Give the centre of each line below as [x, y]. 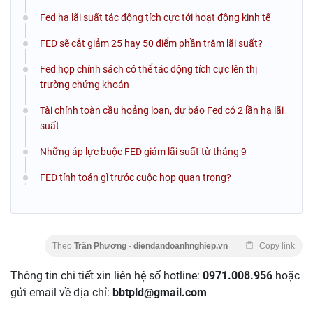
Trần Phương [101, 246]
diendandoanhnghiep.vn [181, 246]
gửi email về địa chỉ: [61, 292]
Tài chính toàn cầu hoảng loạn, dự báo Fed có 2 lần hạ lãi [162, 110]
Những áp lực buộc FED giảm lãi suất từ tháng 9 [143, 151]
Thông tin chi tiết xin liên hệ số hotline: [107, 275]
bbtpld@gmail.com [160, 292]
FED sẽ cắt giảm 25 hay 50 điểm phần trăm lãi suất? [151, 43]
